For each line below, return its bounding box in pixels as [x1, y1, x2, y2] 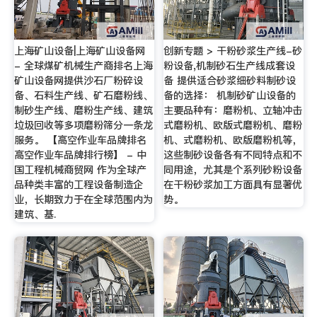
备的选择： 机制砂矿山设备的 [163, 88, 296, 103]
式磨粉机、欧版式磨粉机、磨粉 [163, 118, 303, 133]
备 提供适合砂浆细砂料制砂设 [163, 74, 296, 88]
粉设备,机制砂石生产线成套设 [163, 59, 296, 74]
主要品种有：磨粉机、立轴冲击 [163, 103, 303, 118]
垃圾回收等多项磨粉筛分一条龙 [13, 118, 153, 133]
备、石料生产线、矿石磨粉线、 [13, 88, 153, 103]
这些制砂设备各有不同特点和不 [163, 148, 303, 163]
